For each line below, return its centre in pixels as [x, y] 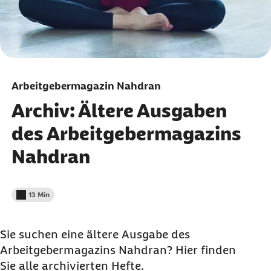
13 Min [39, 195]
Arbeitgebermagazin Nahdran [86, 86]
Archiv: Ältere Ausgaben [119, 111]
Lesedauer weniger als [52, 199]
